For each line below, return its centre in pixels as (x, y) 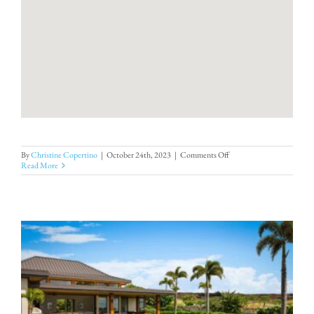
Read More (40, 166)
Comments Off (205, 155)
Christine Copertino (64, 155)
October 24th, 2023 (139, 155)
